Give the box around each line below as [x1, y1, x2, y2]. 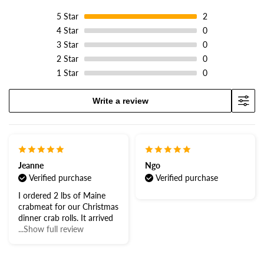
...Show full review [18, 224, 84, 235]
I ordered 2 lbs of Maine [18, 190, 105, 201]
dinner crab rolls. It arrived [18, 213, 113, 223]
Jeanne [18, 160, 44, 171]
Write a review [92, 95, 148, 105]
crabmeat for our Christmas [18, 202, 118, 212]
